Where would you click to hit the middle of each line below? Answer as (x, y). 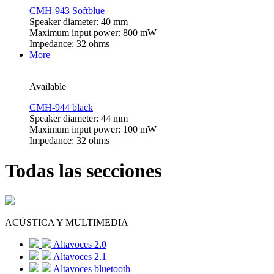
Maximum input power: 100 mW (93, 130)
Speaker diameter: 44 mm (79, 119)
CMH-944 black (61, 108)
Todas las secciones (83, 170)
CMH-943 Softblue (67, 11)
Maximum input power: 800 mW (93, 33)
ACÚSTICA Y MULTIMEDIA (67, 223)
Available (48, 87)
